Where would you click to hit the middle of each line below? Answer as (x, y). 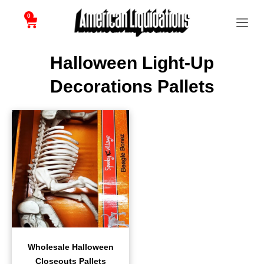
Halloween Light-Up (132, 63)
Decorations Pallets (132, 87)
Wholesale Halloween (70, 247)
